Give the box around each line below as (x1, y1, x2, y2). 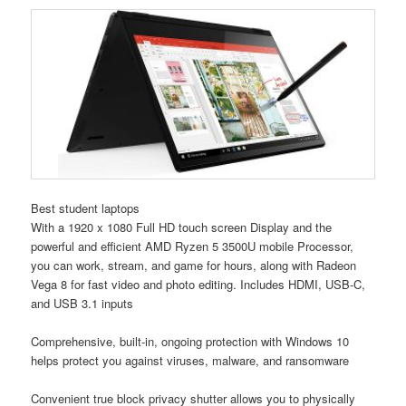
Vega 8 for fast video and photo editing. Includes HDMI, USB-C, (31, 275, 366, 293)
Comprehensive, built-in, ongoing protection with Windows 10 (31, 333, 350, 351)
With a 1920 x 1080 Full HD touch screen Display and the (31, 218, 333, 236)
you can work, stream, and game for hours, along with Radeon (31, 256, 357, 274)
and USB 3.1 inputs (31, 295, 134, 312)
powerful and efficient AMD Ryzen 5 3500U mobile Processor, (31, 237, 354, 255)
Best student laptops (31, 199, 140, 217)
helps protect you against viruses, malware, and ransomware (31, 352, 350, 370)
